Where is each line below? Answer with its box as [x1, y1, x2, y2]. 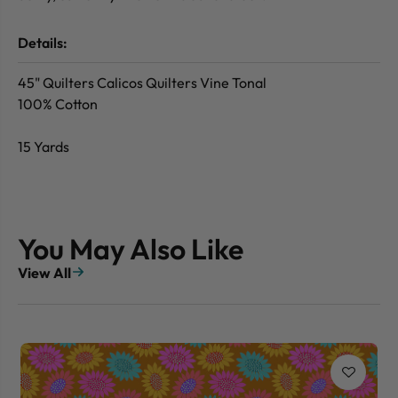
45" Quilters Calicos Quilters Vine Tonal [18, 74, 267, 92]
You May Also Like [18, 231, 243, 267]
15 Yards [18, 138, 69, 156]
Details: [18, 34, 68, 52]
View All [18, 264, 71, 283]
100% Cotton [18, 95, 100, 114]
